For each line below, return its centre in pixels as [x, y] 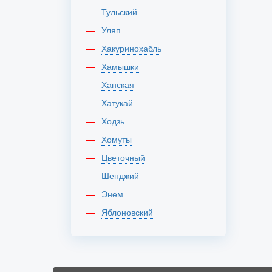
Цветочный [126, 157]
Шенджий [124, 175]
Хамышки [123, 66]
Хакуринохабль [134, 48]
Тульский [122, 12]
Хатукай [120, 103]
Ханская [121, 84]
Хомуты [119, 139]
